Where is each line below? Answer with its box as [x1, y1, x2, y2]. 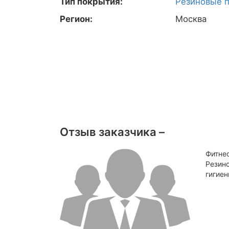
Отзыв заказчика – [60, 125, 165, 139]
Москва [175, 13, 207, 24]
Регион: [60, 13, 93, 24]
